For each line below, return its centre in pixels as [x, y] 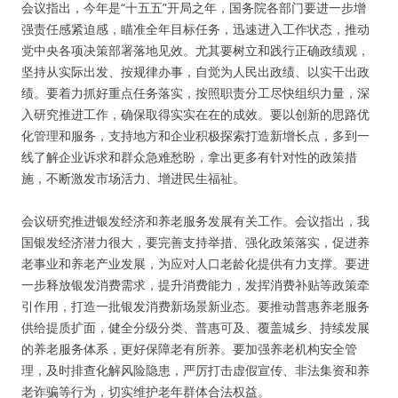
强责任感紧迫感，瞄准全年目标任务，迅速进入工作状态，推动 [195, 29]
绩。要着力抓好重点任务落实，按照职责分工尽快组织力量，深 [195, 93]
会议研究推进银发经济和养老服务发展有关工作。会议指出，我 [195, 221]
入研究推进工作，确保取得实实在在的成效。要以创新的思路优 [195, 114]
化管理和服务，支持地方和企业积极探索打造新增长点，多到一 [195, 135]
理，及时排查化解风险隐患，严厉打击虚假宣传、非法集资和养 [195, 370]
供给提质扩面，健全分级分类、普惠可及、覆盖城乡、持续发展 [195, 327]
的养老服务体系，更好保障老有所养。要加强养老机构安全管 [189, 349]
